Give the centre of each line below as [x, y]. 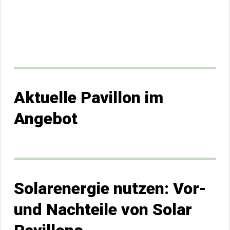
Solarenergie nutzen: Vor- [110, 188]
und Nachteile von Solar [103, 209]
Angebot [46, 119]
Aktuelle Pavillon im [89, 98]
